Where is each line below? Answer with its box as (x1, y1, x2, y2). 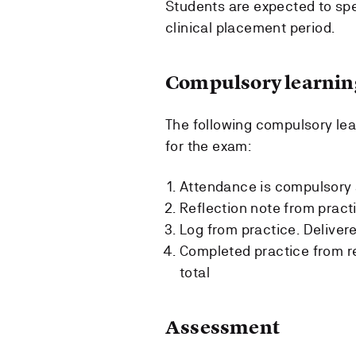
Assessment (165, 314, 280, 339)
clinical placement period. (165, 18, 335, 36)
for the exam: (165, 137, 252, 154)
